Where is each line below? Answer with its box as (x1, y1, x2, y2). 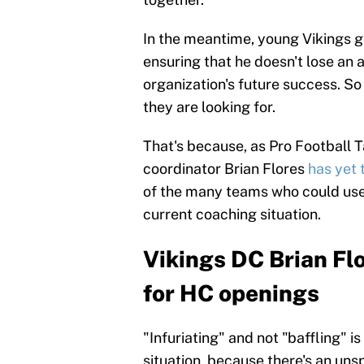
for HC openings (143, 279, 319, 307)
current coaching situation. (143, 206, 321, 223)
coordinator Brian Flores (143, 160, 308, 178)
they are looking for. (143, 98, 275, 116)
